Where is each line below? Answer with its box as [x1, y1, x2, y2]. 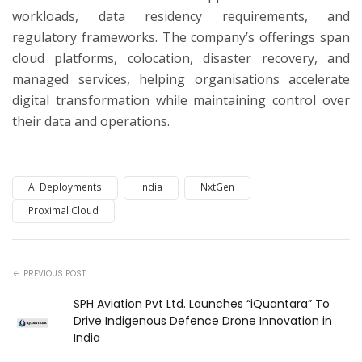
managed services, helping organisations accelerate [12, 69, 350, 88]
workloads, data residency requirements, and [12, 6, 350, 25]
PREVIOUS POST [23, 267, 86, 280]
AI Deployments [28, 180, 102, 195]
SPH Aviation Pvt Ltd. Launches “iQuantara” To [73, 296, 330, 313]
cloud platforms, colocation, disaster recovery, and [12, 48, 350, 67]
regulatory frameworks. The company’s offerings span [12, 27, 350, 46]
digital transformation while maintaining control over [12, 90, 350, 109]
